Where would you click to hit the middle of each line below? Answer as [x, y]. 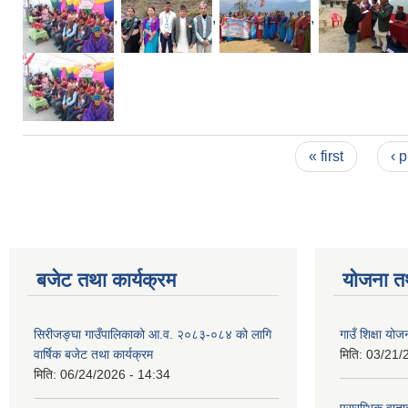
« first [326, 156]
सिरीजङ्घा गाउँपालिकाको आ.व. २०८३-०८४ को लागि [153, 334]
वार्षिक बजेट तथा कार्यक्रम [93, 354]
